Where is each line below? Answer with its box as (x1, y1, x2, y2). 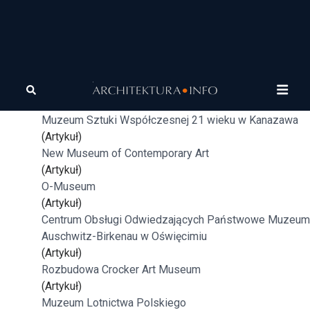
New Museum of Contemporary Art (42, 147, 209, 160)
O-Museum (42, 180, 95, 193)
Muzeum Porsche (42, 80, 127, 93)
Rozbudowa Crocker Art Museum (42, 263, 201, 276)
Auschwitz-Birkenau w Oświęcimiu (42, 230, 207, 243)
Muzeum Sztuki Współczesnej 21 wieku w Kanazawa (42, 113, 298, 127)
